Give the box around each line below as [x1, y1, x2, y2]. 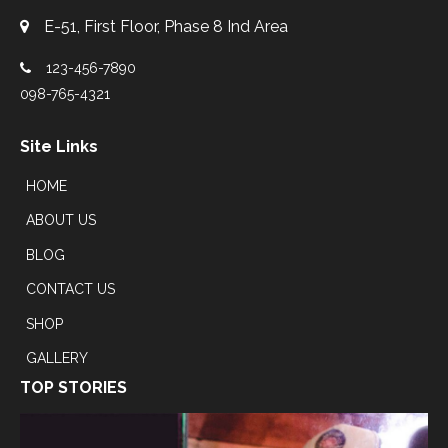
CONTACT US [26, 281, 115, 298]
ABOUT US [26, 212, 96, 229]
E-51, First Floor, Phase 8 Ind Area [44, 16, 288, 36]
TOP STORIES [20, 378, 127, 398]
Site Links [20, 136, 98, 156]
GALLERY [26, 349, 88, 366]
